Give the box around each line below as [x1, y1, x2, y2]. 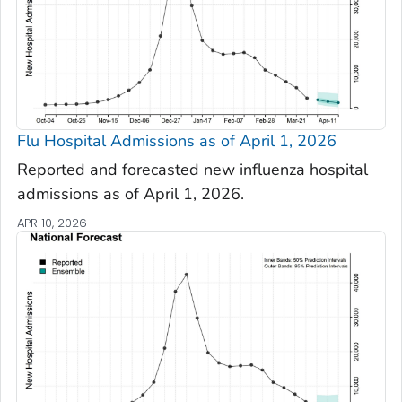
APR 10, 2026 [17, 214, 87, 232]
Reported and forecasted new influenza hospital [17, 158, 368, 180]
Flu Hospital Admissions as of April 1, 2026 [17, 130, 336, 153]
